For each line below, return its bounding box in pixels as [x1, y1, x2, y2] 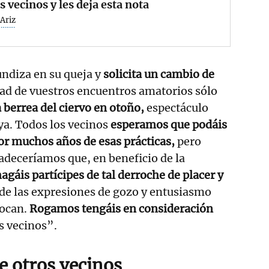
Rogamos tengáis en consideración [29, 201, 213, 216]
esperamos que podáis [108, 117, 227, 131]
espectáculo [144, 100, 208, 115]
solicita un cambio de [103, 67, 214, 81]
